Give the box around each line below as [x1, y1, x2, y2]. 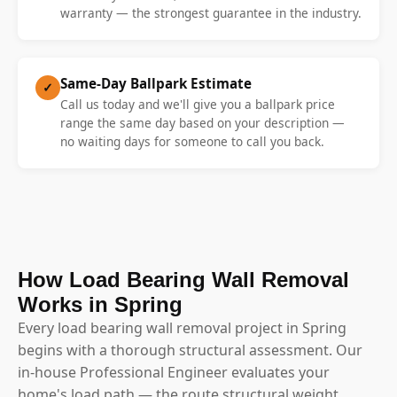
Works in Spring [18, 292, 183, 316]
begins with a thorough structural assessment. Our [18, 339, 362, 360]
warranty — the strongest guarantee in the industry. [60, 4, 362, 21]
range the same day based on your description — [60, 113, 345, 131]
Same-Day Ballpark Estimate [60, 74, 252, 92]
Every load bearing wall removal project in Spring [18, 317, 346, 338]
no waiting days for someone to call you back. [60, 132, 324, 150]
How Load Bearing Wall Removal [18, 267, 349, 292]
